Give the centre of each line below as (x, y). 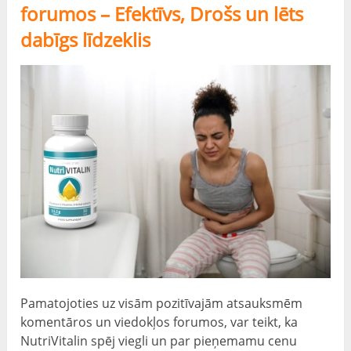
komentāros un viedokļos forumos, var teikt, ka (159, 322)
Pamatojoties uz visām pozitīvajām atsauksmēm (162, 303)
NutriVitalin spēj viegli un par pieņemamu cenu (159, 340)
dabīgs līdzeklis (86, 39)
